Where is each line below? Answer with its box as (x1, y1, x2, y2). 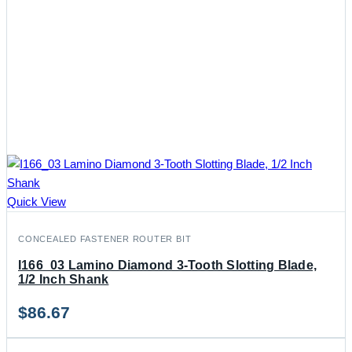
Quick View (7, 195, 66, 208)
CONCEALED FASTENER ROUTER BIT (18, 234, 192, 244)
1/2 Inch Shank (18, 273, 109, 286)
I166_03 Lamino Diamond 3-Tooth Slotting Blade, (18, 258, 317, 272)
